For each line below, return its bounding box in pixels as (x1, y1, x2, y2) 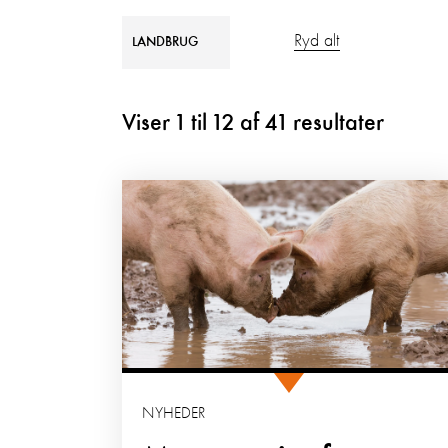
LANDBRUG (132, 35, 198, 49)
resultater (293, 112, 384, 136)
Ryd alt (294, 32, 340, 50)
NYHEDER (142, 406, 205, 423)
